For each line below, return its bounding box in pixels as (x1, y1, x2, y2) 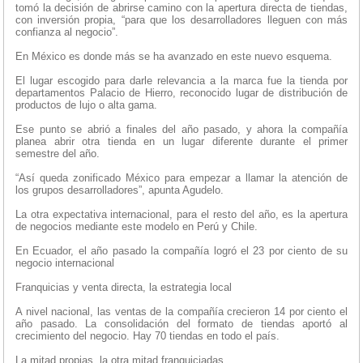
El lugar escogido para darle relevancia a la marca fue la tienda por (15, 74, 348, 87)
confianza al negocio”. (15, 25, 118, 38)
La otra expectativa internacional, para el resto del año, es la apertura (15, 207, 348, 220)
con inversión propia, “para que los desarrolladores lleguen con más (15, 13, 348, 26)
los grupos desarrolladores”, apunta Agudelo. (15, 183, 224, 196)
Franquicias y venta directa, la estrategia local (15, 280, 232, 293)
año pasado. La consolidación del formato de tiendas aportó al (15, 317, 348, 330)
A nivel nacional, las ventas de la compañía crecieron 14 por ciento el (15, 305, 348, 318)
